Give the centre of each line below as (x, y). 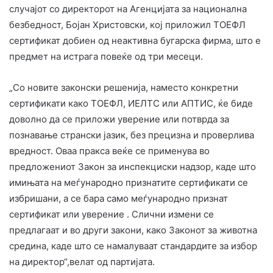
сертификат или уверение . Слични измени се (112, 214)
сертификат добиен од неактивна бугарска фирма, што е (135, 40)
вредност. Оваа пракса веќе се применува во (109, 151)
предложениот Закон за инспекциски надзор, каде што (133, 166)
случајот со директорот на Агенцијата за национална (128, 9)
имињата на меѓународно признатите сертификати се (129, 182)
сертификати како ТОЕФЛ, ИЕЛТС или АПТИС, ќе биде (131, 103)
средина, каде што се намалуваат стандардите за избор (133, 246)
